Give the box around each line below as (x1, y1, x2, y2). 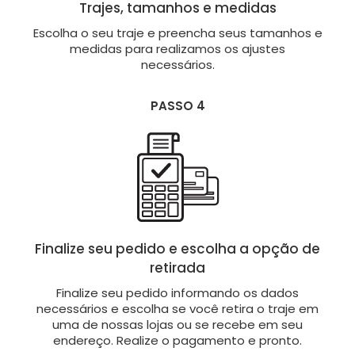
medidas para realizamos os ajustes (70, 40, 285, 57)
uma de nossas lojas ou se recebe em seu (52, 315, 303, 333)
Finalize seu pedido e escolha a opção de (35, 239, 320, 258)
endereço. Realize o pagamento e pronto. (53, 331, 302, 349)
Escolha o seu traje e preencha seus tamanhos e (32, 24, 323, 41)
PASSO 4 (150, 97, 205, 114)
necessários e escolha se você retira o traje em (36, 300, 319, 317)
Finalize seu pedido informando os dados (56, 284, 299, 301)
